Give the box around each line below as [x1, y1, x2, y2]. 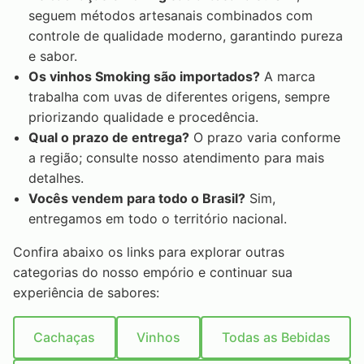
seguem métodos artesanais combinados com [28, 6, 314, 24]
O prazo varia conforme [189, 128, 341, 145]
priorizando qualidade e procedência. [28, 108, 259, 125]
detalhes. [28, 169, 84, 186]
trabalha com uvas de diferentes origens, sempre [28, 88, 331, 105]
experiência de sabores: [13, 284, 159, 301]
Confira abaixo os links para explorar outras [13, 243, 284, 260]
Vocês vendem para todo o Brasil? [28, 189, 246, 206]
